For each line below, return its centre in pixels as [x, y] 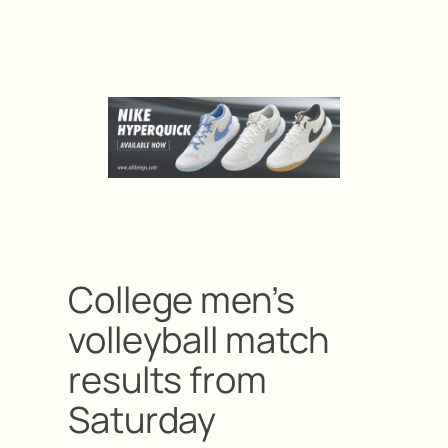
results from [167, 379]
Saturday [142, 419]
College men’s [181, 299]
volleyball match [199, 339]
